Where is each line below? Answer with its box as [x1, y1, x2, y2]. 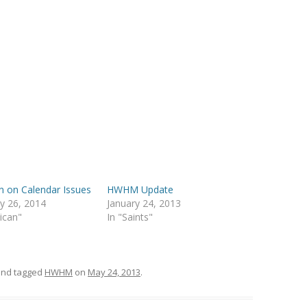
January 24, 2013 [107, 197, 182, 210]
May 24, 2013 [88, 266, 140, 278]
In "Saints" [107, 210, 153, 223]
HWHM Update [107, 183, 174, 196]
